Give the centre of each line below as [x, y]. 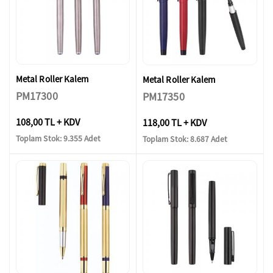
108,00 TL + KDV [48, 122]
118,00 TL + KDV [175, 122]
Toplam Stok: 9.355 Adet [58, 139]
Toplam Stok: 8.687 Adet [185, 140]
